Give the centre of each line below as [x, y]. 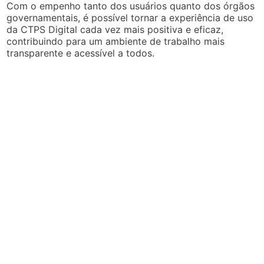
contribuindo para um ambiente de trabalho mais [116, 41]
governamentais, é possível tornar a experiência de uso [130, 17]
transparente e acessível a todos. [81, 53]
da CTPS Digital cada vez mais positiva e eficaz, [115, 29]
